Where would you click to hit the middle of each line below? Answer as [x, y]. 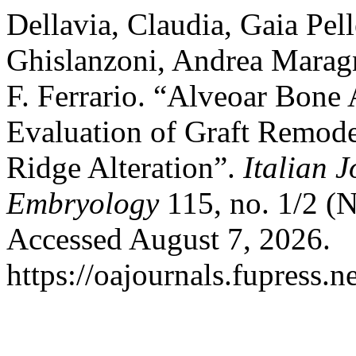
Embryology [83, 203]
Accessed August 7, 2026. [168, 239]
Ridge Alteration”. [125, 167]
